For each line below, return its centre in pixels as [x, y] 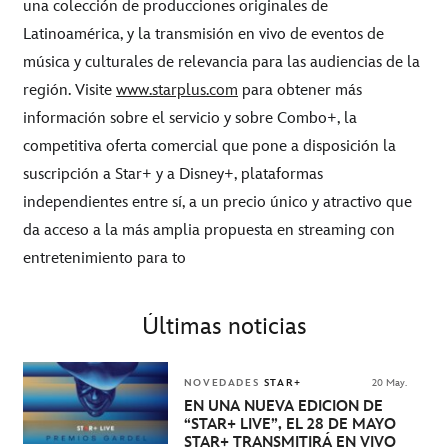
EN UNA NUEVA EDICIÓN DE [283, 407]
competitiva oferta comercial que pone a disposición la [209, 146]
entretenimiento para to [104, 258]
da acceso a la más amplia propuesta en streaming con [209, 230]
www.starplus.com [177, 90]
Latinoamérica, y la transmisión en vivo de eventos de [203, 34]
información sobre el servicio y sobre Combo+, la [190, 118]
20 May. [389, 383]
